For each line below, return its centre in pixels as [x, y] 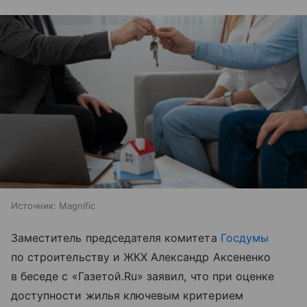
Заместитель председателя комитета [116, 237]
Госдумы [244, 237]
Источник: [34, 205]
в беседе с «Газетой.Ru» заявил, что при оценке [143, 276]
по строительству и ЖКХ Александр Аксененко [141, 257]
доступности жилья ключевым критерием [127, 295]
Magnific [77, 205]
